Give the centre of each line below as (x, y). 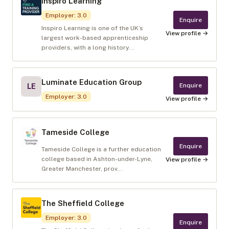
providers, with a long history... (88, 48)
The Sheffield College (83, 203)
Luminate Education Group (91, 82)
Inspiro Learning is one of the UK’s (92, 28)
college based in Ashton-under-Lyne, (97, 159)
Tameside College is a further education (101, 149)
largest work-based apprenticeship (95, 38)
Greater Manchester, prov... (82, 169)
